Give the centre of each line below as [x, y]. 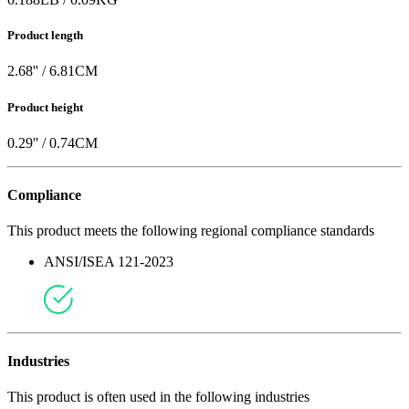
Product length [45, 36]
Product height [45, 107]
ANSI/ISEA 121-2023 [109, 262]
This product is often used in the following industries [158, 397]
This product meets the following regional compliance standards [191, 231]
